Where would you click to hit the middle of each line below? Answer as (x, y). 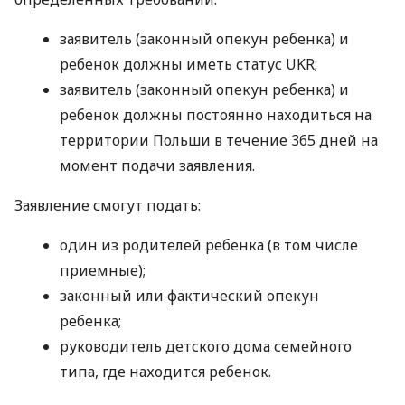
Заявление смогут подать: (108, 206)
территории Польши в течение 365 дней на (219, 141)
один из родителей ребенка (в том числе (209, 245)
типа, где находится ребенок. (165, 372)
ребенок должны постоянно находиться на (216, 115)
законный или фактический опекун (189, 296)
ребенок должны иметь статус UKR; (188, 65)
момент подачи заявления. (157, 166)
